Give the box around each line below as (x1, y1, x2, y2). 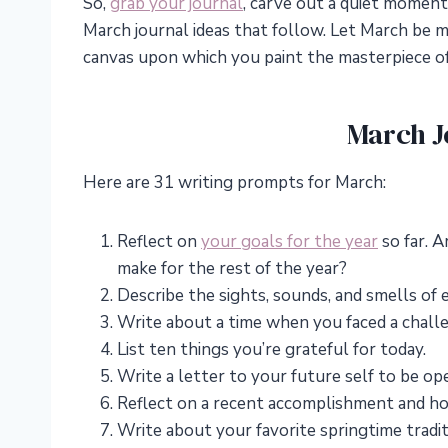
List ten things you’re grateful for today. (117, 338, 426, 362)
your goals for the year (201, 230, 378, 254)
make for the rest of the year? (117, 257, 347, 281)
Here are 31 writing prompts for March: (83, 171, 386, 195)
